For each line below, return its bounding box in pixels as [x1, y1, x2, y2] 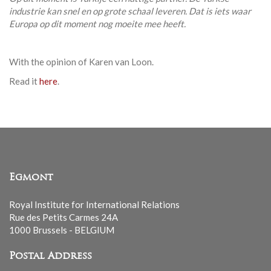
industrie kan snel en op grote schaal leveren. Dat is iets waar [9, 5, 251, 17]
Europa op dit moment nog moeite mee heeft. [9, 18, 186, 30]
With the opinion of [9, 56, 89, 68]
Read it [9, 75, 39, 87]
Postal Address [9, 252, 92, 262]
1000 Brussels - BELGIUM [9, 224, 114, 236]
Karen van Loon [89, 56, 152, 68]
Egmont [9, 173, 53, 183]
